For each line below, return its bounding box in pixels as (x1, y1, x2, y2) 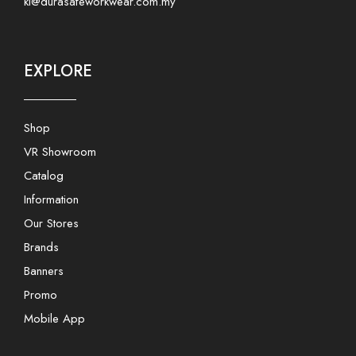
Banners (24, 261, 64, 280)
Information (24, 190, 79, 208)
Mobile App (24, 309, 85, 327)
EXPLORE (24, 59, 92, 83)
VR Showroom (24, 142, 96, 161)
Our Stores (24, 214, 79, 232)
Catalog (24, 166, 64, 184)
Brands (24, 238, 59, 256)
